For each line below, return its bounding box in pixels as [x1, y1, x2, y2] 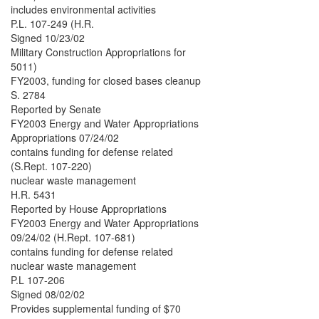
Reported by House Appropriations [11, 202, 167, 216]
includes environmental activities [11, 2, 156, 17]
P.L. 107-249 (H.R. [11, 16, 94, 31]
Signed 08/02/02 [11, 287, 85, 302]
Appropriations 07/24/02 [11, 130, 119, 145]
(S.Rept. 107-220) [11, 159, 92, 174]
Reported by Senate [11, 102, 101, 117]
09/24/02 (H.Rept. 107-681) [11, 230, 135, 245]
